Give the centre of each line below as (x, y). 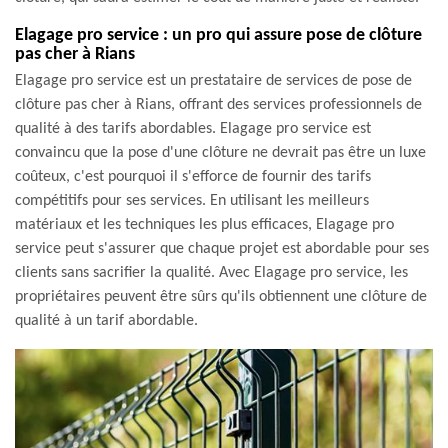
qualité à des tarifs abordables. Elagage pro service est (193, 129)
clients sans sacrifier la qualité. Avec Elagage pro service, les (211, 273)
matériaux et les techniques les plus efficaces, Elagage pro (204, 225)
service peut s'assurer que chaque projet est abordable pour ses (222, 249)
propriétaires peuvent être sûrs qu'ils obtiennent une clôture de (221, 297)
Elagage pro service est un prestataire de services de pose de (213, 81)
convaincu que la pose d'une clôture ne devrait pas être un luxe (220, 153)
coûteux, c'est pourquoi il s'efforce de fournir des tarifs (193, 177)
